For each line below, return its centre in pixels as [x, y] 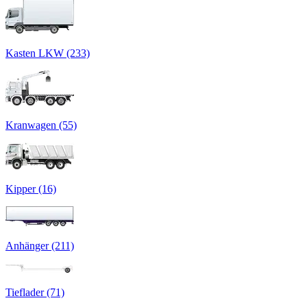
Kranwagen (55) [41, 125]
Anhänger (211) [40, 245]
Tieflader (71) [35, 292]
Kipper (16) [31, 188]
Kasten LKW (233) [48, 53]
